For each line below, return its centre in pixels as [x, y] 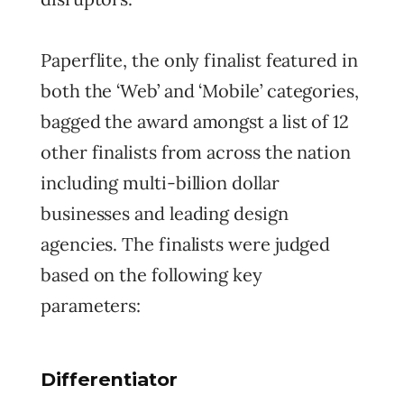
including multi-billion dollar [160, 183]
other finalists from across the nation [196, 152]
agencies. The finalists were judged [186, 244]
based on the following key [151, 275]
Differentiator [109, 379]
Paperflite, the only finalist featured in [199, 60]
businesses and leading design [165, 213]
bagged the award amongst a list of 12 [195, 121]
